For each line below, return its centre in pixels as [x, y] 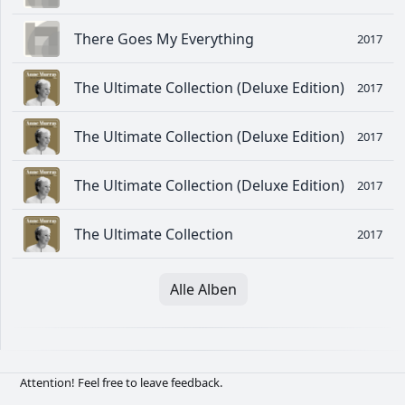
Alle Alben [203, 290]
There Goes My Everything [164, 39]
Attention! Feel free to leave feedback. [121, 383]
